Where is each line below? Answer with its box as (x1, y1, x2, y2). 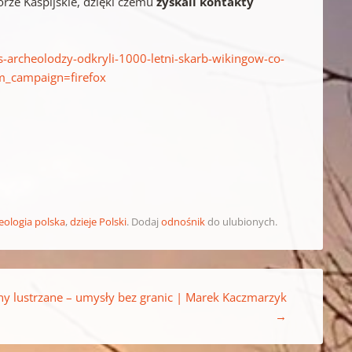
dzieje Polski (70, 214, 127, 229)
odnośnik (161, 214, 206, 229)
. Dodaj (126, 214, 162, 229)
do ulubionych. (205, 214, 278, 229)
